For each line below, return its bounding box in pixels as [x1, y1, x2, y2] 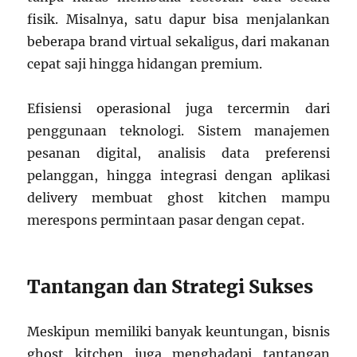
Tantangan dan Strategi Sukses [27, 274, 314, 298]
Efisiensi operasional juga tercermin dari [27, 100, 330, 116]
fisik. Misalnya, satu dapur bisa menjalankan [27, 10, 330, 27]
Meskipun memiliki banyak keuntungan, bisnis [27, 323, 330, 339]
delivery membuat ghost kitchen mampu [27, 189, 330, 206]
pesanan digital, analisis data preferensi [27, 144, 330, 161]
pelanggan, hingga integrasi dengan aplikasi [27, 167, 330, 183]
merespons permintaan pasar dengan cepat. [27, 211, 305, 228]
